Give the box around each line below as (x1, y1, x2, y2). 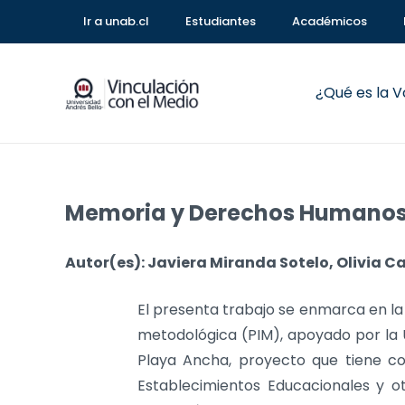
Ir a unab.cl (83, 13, 149, 30)
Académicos (292, 13, 367, 30)
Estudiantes (185, 13, 256, 30)
